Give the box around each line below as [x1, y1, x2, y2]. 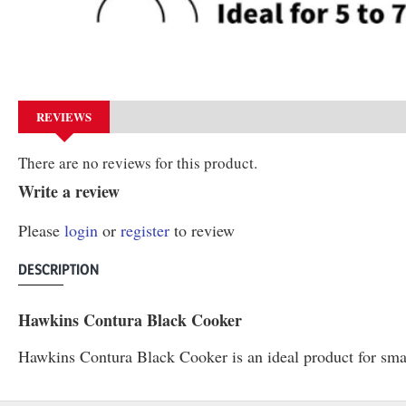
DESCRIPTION [18, 259, 99, 278]
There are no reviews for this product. [18, 151, 257, 173]
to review [169, 218, 235, 241]
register [121, 218, 169, 241]
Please [18, 218, 64, 241]
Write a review [18, 179, 120, 203]
